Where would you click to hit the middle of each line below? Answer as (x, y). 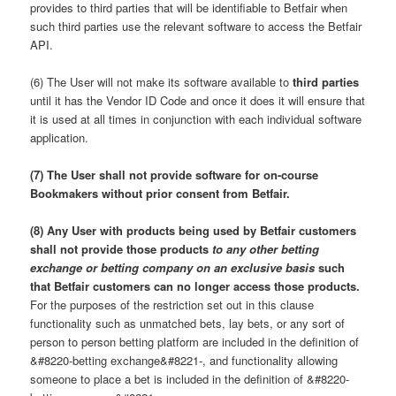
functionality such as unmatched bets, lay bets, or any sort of (188, 323)
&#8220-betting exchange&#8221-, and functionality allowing (184, 360)
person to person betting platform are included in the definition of (195, 341)
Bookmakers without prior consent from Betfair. (160, 193)
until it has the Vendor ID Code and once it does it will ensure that (198, 100)
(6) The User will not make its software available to (162, 81)
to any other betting (266, 248)
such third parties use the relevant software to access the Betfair (196, 26)
